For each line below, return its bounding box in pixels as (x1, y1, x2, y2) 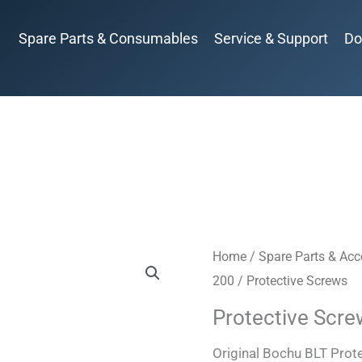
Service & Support (214, 30, 328, 47)
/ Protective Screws (234, 272, 347, 288)
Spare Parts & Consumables (19, 30, 198, 47)
